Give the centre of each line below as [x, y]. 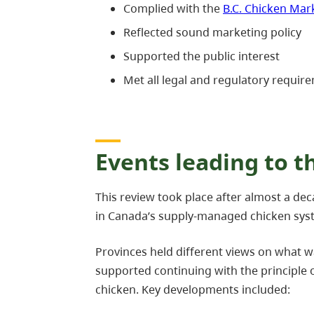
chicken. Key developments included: [193, 290]
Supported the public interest [202, 56]
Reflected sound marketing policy [212, 33]
